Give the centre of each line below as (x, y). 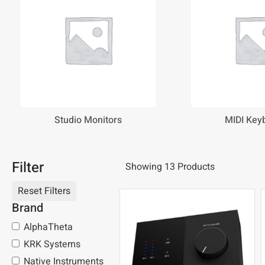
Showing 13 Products (170, 167)
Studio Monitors (88, 120)
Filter (28, 167)
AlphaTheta (48, 227)
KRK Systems (52, 245)
